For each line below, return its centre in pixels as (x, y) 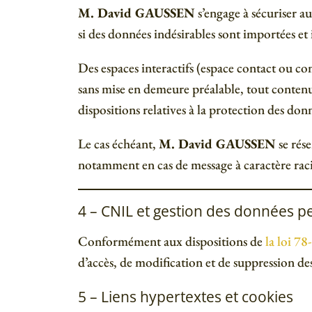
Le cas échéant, (118, 143)
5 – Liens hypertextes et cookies (186, 297)
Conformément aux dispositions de (172, 242)
